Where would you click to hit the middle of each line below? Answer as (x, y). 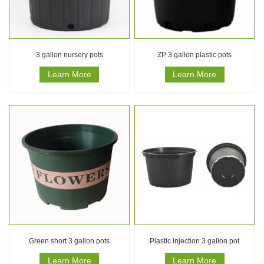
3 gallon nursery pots (69, 55)
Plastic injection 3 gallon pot (195, 241)
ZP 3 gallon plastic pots (195, 55)
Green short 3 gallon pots (70, 241)
